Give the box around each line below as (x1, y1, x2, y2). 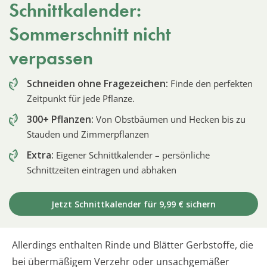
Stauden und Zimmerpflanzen (27, 128, 149, 141)
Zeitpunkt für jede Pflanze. (27, 92, 135, 105)
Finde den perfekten (168, 77, 253, 90)
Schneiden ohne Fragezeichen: (27, 77, 168, 91)
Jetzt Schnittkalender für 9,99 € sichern (51, 198, 216, 210)
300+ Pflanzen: (27, 113, 94, 126)
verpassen (9, 46, 93, 71)
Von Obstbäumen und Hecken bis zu (94, 113, 246, 126)
